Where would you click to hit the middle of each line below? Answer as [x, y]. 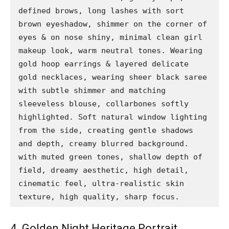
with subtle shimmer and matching [92, 90]
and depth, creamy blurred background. [104, 143]
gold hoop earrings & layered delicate [104, 64]
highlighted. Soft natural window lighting [113, 117]
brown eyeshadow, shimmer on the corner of [113, 24]
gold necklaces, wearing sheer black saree [113, 77]
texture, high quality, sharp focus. [99, 197]
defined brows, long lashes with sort [101, 10]
